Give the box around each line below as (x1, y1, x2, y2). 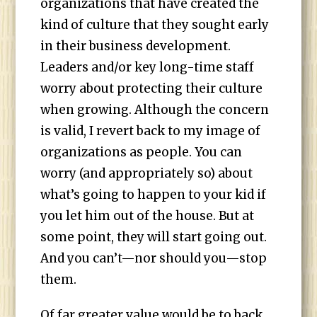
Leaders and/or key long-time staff (40, 59, 255, 75)
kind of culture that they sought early (40, 17, 270, 33)
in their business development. (40, 38, 231, 54)
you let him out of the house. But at (40, 208, 255, 224)
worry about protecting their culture (40, 81, 263, 96)
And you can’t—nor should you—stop (40, 250, 267, 266)
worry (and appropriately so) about (40, 166, 253, 181)
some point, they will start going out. (40, 229, 267, 245)
